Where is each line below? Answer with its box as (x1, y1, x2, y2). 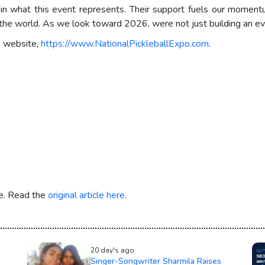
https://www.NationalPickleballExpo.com (41, 37, 209, 51)
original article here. (48, 189, 127, 202)
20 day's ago (90, 245, 134, 256)
